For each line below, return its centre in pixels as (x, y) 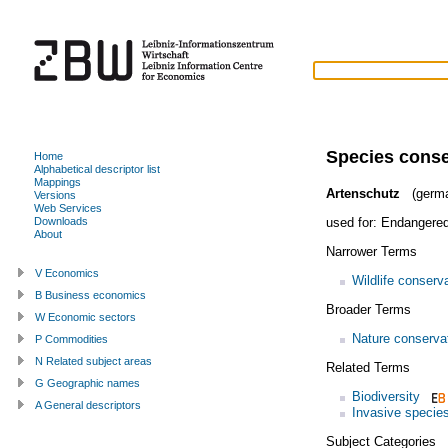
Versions (55, 194)
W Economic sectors (85, 316)
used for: (353, 222)
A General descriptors (88, 404)
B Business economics (90, 294)
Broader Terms (368, 309)
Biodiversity (385, 396)
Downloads (61, 220)
